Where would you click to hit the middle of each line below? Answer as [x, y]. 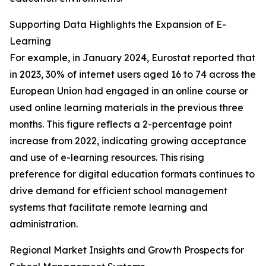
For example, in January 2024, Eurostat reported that [132, 58]
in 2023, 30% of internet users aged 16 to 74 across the [133, 75]
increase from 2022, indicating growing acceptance [128, 141]
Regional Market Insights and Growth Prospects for [127, 250]
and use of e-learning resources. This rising [107, 158]
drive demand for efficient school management [118, 191]
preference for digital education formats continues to [132, 174]
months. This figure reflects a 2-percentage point [121, 124]
